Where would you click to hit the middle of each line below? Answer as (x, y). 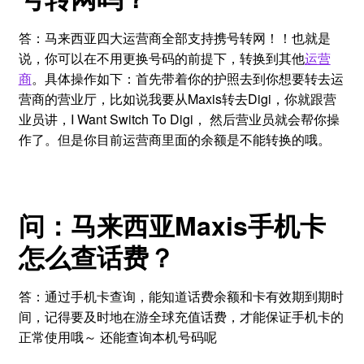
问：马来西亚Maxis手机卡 (172, 225)
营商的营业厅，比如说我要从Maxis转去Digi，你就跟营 (177, 98)
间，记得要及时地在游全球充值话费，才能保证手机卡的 (181, 317)
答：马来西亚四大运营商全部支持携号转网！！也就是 (174, 37)
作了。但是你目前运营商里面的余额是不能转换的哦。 (174, 139)
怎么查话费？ (96, 256)
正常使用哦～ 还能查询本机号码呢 (117, 337)
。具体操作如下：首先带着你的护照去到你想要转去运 (187, 78)
